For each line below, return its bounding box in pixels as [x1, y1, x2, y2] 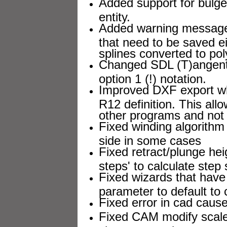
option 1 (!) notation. [99, 72, 206, 83]
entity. [99, 10, 130, 21]
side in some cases [99, 134, 201, 144]
